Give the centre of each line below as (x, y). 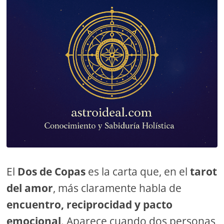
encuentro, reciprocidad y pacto (90, 205)
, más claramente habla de (117, 188)
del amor (30, 188)
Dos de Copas (52, 172)
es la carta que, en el (138, 172)
